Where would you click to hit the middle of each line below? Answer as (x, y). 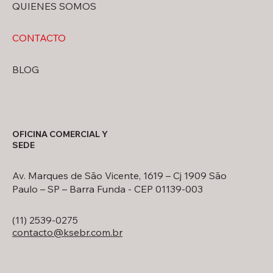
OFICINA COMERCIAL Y (60, 134)
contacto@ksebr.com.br (67, 232)
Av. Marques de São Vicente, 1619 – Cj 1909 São (119, 176)
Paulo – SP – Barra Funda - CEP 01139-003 (108, 189)
